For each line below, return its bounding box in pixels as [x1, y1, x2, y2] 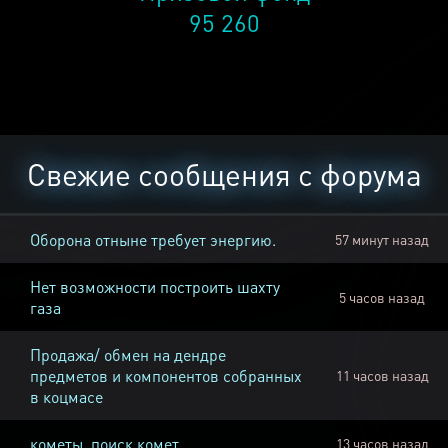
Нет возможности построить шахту [30, 276, 280, 298]
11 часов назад [335, 366, 429, 385]
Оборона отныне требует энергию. [30, 229, 276, 251]
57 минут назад [335, 230, 429, 249]
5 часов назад [339, 288, 425, 307]
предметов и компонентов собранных [30, 365, 302, 387]
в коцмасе [30, 386, 103, 408]
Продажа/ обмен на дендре [30, 344, 226, 366]
